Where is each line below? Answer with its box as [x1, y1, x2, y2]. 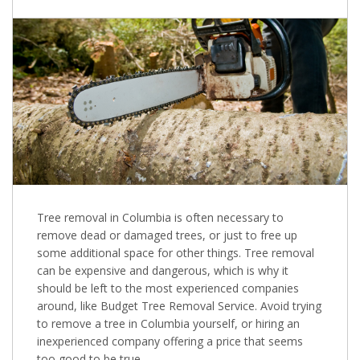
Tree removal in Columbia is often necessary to [37, 209, 284, 225]
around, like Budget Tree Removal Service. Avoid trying [37, 297, 321, 313]
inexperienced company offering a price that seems [37, 333, 303, 349]
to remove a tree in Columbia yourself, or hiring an [37, 315, 300, 331]
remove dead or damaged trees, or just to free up [37, 227, 297, 243]
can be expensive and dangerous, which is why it [37, 262, 288, 278]
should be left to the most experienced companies [37, 280, 299, 296]
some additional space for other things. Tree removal [37, 244, 314, 260]
